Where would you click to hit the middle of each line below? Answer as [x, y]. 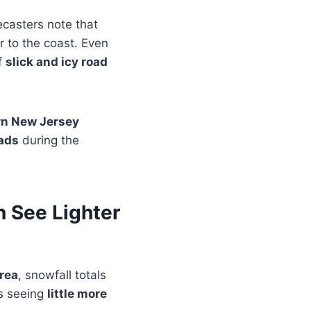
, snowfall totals [62, 275]
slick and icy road [57, 62]
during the [49, 141]
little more [77, 294]
